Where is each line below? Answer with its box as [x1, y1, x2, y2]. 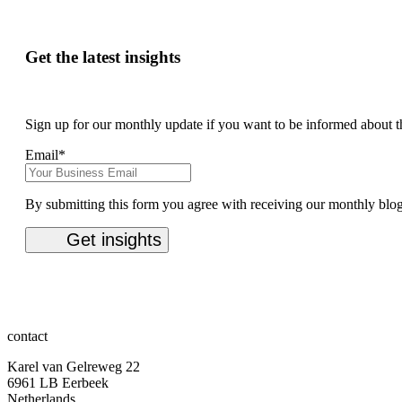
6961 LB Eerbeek [7, 375, 109, 391]
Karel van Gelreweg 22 [7, 359, 140, 375]
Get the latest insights [25, 48, 180, 67]
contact [7, 328, 48, 345]
